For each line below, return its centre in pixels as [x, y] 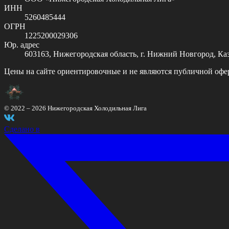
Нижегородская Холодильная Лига [97, 108]
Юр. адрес [22, 44]
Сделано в [22, 129]
